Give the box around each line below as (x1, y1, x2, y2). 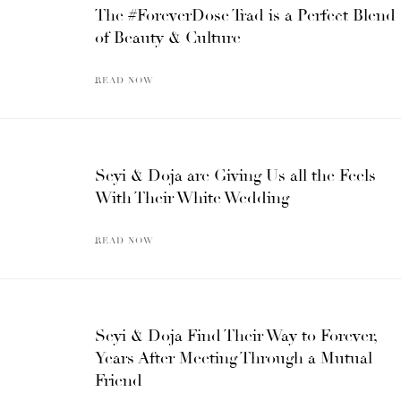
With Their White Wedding (95, 187, 289, 208)
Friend (95, 370, 142, 390)
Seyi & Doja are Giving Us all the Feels (95, 165, 376, 185)
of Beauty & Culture (95, 27, 241, 47)
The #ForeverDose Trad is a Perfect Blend (95, 4, 396, 25)
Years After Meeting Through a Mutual (95, 347, 372, 368)
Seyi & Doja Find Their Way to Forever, (95, 325, 377, 346)
